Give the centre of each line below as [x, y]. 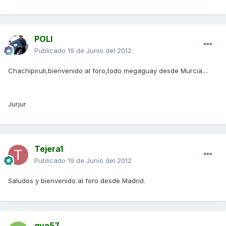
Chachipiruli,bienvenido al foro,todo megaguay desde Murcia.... [108, 71]
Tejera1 [49, 149]
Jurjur [17, 104]
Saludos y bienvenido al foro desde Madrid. [77, 181]
